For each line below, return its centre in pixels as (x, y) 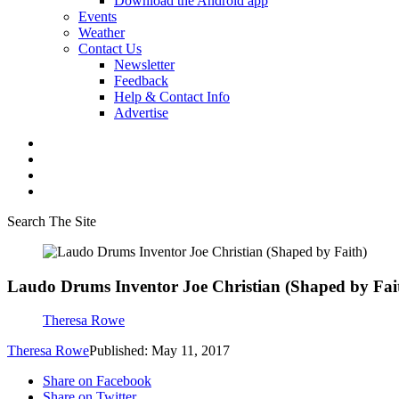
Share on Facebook (97, 381)
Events (98, 16)
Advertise (141, 113)
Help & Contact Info (172, 97)
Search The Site (52, 221)
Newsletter (144, 65)
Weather (102, 33)
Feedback (141, 81)
